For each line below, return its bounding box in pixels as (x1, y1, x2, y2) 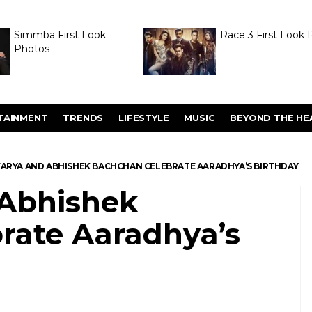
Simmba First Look (13, 29, 106, 41)
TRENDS (63, 112, 104, 123)
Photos (13, 42, 49, 55)
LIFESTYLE (118, 112, 169, 123)
